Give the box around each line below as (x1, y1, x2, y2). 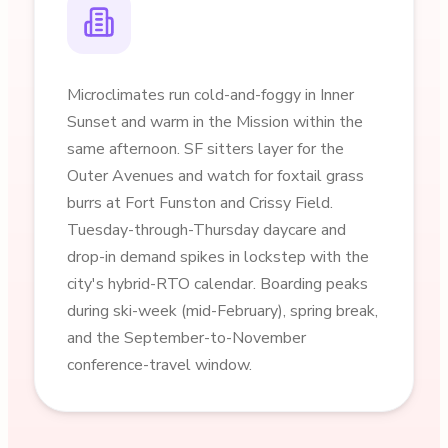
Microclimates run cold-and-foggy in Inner (66, 84, 354, 106)
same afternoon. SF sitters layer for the (66, 138, 344, 160)
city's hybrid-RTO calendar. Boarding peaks (66, 273, 368, 295)
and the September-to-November (66, 327, 306, 349)
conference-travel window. (66, 354, 252, 376)
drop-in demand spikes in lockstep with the (66, 246, 369, 268)
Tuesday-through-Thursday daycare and (66, 219, 346, 241)
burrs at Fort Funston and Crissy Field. (66, 192, 333, 214)
